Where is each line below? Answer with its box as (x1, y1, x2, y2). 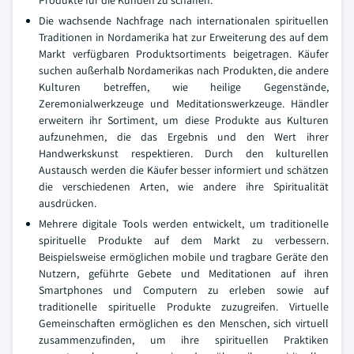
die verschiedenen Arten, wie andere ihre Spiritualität (39, 179, 329, 194)
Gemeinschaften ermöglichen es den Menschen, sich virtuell (39, 316, 329, 330)
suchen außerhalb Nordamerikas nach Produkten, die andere (39, 63, 329, 77)
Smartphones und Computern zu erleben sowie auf (39, 283, 329, 297)
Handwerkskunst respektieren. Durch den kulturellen (39, 146, 329, 160)
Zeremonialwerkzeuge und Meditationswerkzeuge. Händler (39, 96, 329, 111)
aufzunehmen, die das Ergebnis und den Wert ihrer (39, 130, 329, 144)
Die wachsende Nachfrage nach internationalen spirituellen (39, 13, 329, 28)
